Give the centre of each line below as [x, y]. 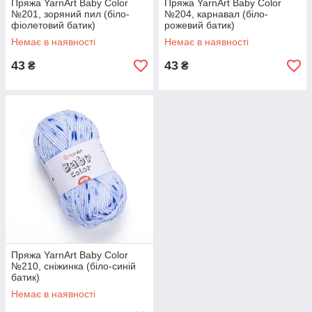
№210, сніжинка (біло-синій [73, 266]
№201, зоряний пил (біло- [70, 14]
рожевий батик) [200, 25]
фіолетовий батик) [53, 25]
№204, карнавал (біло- [216, 14]
